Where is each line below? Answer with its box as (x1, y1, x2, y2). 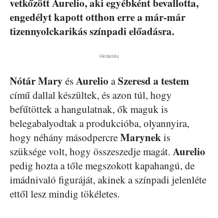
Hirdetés (99, 53, 119, 59)
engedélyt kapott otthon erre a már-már (10, 10, 185, 24)
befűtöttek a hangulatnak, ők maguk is (10, 102, 168, 116)
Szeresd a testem (118, 73, 189, 88)
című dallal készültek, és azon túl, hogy (10, 88, 172, 102)
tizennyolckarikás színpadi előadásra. (10, 24, 174, 38)
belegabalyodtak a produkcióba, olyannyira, (10, 116, 189, 130)
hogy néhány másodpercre (10, 130, 120, 144)
